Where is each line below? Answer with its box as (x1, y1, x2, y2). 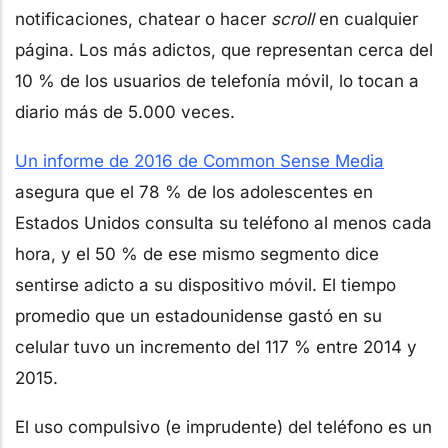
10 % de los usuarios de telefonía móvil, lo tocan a (15, 70, 419, 91)
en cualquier (314, 8, 418, 29)
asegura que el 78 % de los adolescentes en (15, 181, 373, 202)
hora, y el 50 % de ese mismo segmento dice (15, 243, 379, 264)
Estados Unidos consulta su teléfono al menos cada (15, 212, 432, 233)
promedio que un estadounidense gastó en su (15, 305, 382, 326)
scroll (271, 8, 314, 29)
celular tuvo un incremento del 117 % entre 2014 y (15, 336, 417, 357)
